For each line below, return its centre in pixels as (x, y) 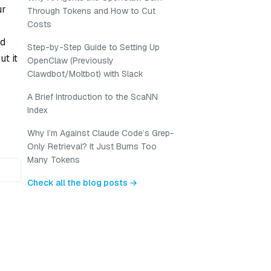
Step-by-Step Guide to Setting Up (93, 47)
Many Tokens (54, 160)
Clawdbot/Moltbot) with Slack (85, 74)
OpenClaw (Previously (70, 60)
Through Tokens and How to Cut (91, 11)
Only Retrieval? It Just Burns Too (92, 146)
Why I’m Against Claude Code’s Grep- (101, 133)
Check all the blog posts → (82, 183)
